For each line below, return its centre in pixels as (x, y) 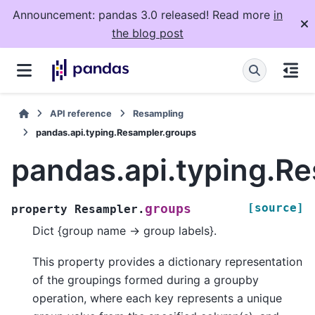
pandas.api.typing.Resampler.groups (116, 133)
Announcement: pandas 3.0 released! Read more (143, 15)
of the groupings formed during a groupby (146, 280)
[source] (276, 207)
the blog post (148, 33)
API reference (81, 114)
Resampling (159, 114)
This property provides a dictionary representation (167, 262)
